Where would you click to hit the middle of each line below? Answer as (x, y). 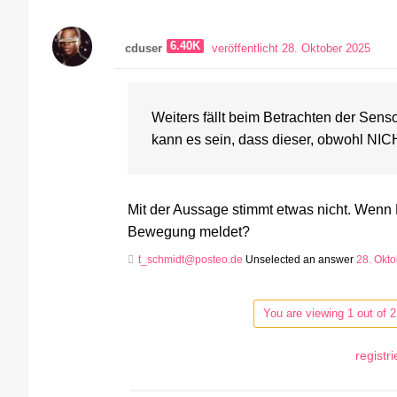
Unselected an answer (300, 260)
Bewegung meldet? (189, 232)
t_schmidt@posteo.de (191, 260)
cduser (144, 49)
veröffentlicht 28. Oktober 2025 (291, 49)
